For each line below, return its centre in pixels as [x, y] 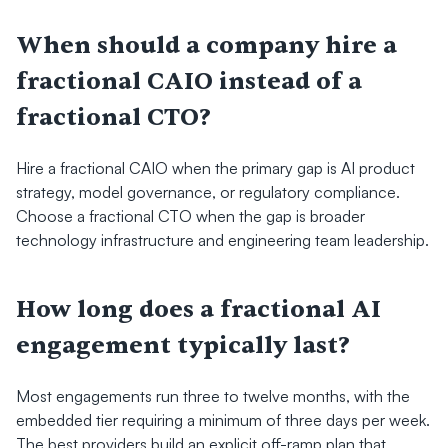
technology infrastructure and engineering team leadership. [222, 240]
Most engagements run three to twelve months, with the [213, 396]
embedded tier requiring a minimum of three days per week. [223, 420]
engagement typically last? [183, 345]
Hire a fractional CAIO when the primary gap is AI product [215, 168]
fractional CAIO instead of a [189, 81]
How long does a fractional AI [198, 309]
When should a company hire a [206, 45]
